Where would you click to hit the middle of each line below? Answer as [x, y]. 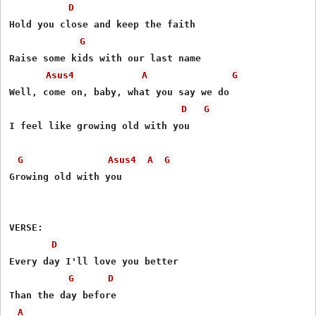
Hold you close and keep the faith [103, 24]
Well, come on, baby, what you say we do [120, 92]
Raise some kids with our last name [105, 58]
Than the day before [63, 295]
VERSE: [26, 227]
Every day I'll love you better [94, 261]
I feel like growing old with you [100, 126]
